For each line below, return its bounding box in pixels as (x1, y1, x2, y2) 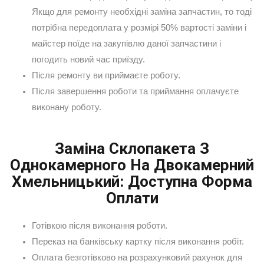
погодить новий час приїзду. (31, 55, 145, 65)
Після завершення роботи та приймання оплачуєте (31, 87, 239, 97)
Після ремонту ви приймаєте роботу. (31, 71, 180, 81)
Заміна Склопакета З (55, 139, 209, 157)
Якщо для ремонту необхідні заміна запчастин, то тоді (31, 7, 252, 17)
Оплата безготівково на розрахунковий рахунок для (31, 252, 242, 262)
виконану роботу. (31, 103, 101, 113)
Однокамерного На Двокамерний (10, 156, 254, 174)
